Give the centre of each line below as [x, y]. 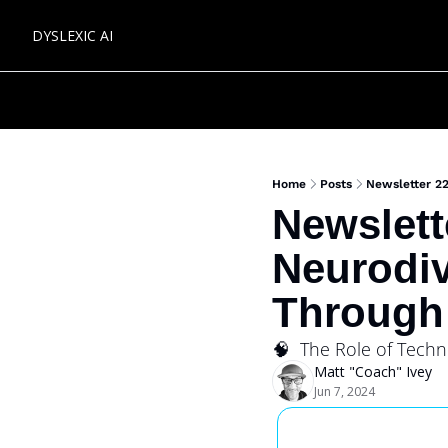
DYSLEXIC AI [72, 35]
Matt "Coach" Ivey [373, 371]
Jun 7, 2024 [344, 391]
